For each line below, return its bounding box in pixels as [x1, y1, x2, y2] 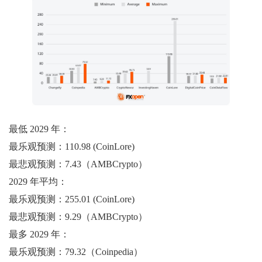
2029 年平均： [9, 176, 67, 187]
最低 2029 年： [9, 123, 70, 134]
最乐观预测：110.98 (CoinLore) [9, 141, 135, 151]
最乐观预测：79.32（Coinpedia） [9, 246, 143, 257]
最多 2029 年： [9, 229, 70, 239]
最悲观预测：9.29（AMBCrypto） [9, 211, 147, 222]
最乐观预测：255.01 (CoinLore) [9, 194, 135, 204]
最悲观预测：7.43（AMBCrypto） [9, 158, 147, 169]
